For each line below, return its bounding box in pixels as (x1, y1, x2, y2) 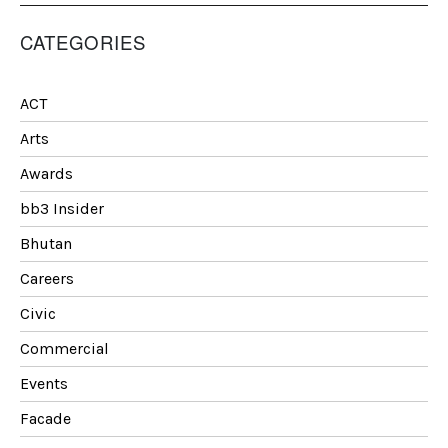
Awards (20, 163, 73, 183)
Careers (20, 268, 74, 288)
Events (20, 373, 68, 393)
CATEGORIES (20, 29, 146, 56)
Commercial (20, 338, 109, 358)
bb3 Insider (20, 198, 104, 218)
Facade (20, 408, 71, 428)
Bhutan (20, 233, 72, 253)
